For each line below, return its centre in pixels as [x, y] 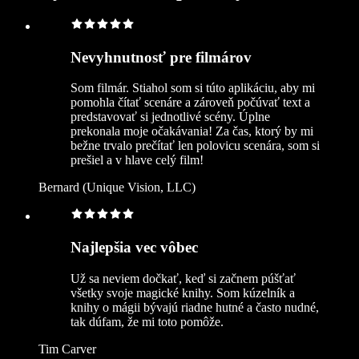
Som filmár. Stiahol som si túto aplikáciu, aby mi [193, 88]
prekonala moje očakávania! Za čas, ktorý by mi [192, 131]
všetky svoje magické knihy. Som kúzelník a [183, 292]
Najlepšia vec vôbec [134, 247]
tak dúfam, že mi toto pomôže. [147, 321]
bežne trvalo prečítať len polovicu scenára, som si [195, 146]
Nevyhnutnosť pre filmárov [161, 57]
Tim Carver [67, 349]
